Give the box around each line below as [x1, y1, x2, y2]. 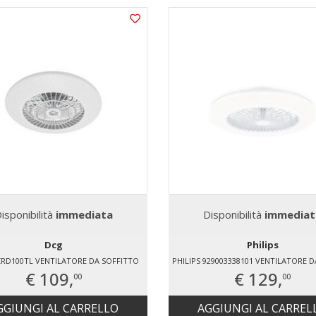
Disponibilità [203, 207, 265, 222]
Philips [246, 238, 279, 252]
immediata [55, 207, 113, 222]
